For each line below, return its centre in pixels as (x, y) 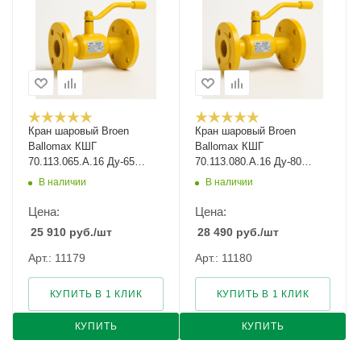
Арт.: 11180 (224, 258)
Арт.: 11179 (57, 258)
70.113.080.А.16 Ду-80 (248, 162)
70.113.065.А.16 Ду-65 (81, 162)
